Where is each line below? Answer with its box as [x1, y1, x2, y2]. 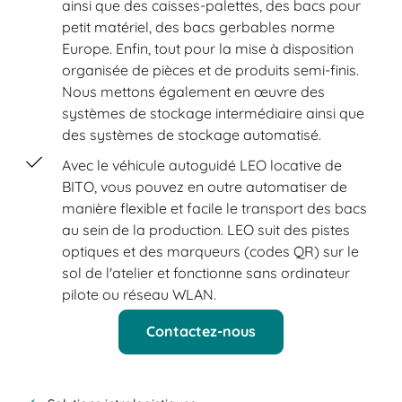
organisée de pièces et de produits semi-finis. [62, 60, 360, 79]
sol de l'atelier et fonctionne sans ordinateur [62, 263, 351, 282]
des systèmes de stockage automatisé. [62, 125, 322, 144]
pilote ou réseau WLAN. [62, 284, 221, 303]
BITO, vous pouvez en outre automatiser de [62, 177, 348, 196]
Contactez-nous [146, 322, 256, 341]
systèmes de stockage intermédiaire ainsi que [62, 103, 365, 122]
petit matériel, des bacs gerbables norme [62, 17, 336, 36]
